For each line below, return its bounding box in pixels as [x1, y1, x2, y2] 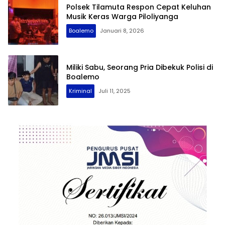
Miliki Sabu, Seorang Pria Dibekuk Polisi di [66, 62, 213, 72]
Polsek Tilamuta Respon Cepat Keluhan [66, 2, 211, 12]
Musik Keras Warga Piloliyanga [66, 11, 178, 22]
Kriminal [69, 86, 92, 95]
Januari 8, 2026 [100, 26, 144, 35]
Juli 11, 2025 [98, 86, 131, 95]
